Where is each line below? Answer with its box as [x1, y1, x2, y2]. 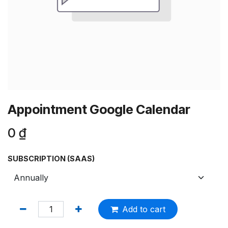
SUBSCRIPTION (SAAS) [8, 154, 95, 163]
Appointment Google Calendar [8, 102, 190, 117]
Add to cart [122, 204, 165, 214]
